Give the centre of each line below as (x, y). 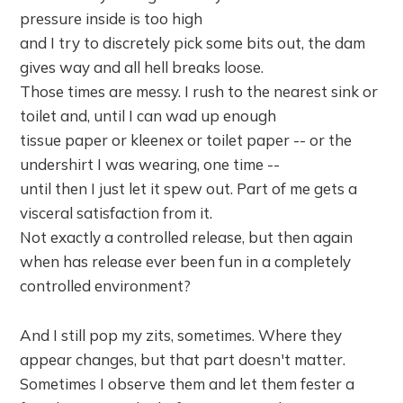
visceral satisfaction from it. (116, 213)
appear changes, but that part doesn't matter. (183, 359)
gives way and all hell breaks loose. (142, 67)
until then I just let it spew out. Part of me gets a (189, 188)
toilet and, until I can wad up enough (148, 116)
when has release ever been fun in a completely (186, 261)
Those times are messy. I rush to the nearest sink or (199, 91)
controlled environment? (106, 286)
